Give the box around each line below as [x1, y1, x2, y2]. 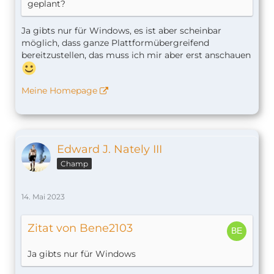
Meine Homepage [21, 85, 97, 97]
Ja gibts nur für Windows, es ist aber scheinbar [21, 25, 221, 37]
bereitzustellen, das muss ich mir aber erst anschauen [21, 50, 251, 61]
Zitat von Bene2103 [28, 221, 133, 235]
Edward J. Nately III [57, 143, 162, 157]
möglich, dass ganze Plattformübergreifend [21, 37, 209, 49]
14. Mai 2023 [21, 192, 65, 202]
